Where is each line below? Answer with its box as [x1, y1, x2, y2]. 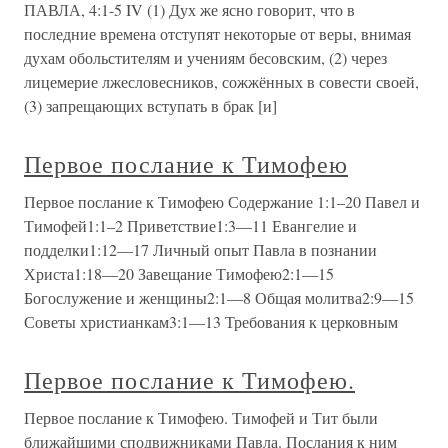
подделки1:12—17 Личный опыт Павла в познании [24, 239, 377, 260]
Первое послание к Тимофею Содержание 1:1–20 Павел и [24, 191, 420, 212]
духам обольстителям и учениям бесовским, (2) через [24, 47, 387, 68]
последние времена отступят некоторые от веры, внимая [24, 23, 411, 44]
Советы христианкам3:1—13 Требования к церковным [24, 311, 398, 332]
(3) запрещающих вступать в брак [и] [24, 95, 277, 116]
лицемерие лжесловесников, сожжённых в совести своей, [24, 71, 419, 92]
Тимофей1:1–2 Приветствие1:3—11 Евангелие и [24, 215, 357, 236]
